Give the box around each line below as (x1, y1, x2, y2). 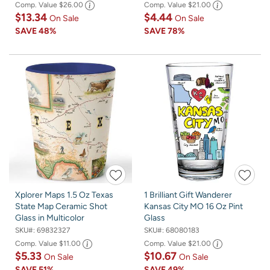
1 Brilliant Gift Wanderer (144, 189, 232, 200)
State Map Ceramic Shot (15, 201, 107, 212)
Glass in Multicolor (15, 212, 84, 223)
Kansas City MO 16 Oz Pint (144, 201, 243, 212)
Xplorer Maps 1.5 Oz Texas (15, 189, 113, 200)
